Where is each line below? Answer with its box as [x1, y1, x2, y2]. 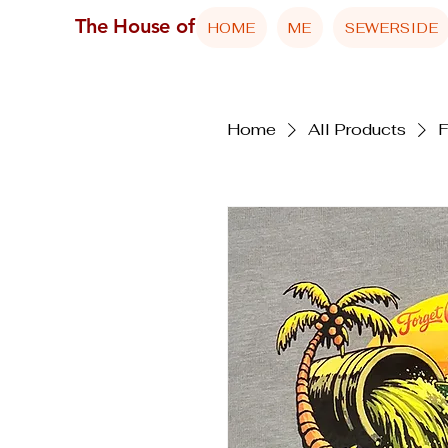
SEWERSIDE [344, 18, 439, 37]
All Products [308, 119, 406, 140]
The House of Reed [75, 14, 248, 38]
